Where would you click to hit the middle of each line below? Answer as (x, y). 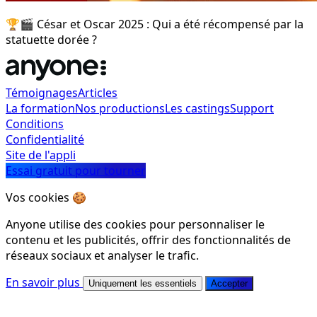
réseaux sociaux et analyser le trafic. (102, 255)
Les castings (197, 108)
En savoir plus (44, 282)
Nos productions (120, 108)
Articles (98, 93)
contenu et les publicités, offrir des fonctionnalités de (148, 240)
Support (252, 108)
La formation (40, 108)
